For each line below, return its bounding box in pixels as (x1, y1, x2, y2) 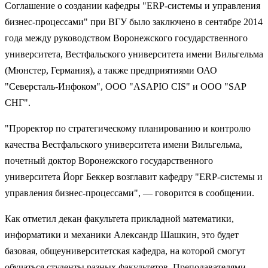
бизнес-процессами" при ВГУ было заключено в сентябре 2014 (5, 16, 263, 27)
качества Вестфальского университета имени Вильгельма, (5, 139, 242, 150)
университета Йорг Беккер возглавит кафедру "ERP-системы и (5, 171, 263, 182)
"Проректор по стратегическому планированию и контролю (5, 123, 251, 133)
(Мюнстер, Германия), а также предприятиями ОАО (5, 65, 217, 75)
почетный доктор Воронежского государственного (5, 155, 213, 166)
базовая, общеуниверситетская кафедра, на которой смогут (5, 245, 245, 256)
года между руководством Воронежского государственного (5, 32, 248, 43)
